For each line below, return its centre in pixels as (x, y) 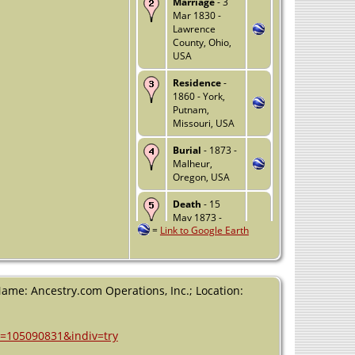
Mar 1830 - (197, 15)
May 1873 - (197, 217)
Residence (197, 82)
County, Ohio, (202, 42)
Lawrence (194, 29)
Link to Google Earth (204, 230)
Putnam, (191, 109)
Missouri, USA (203, 123)
